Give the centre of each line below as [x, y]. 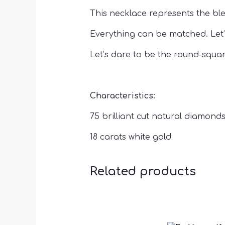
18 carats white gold [130, 137]
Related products [143, 171]
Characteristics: [122, 96]
